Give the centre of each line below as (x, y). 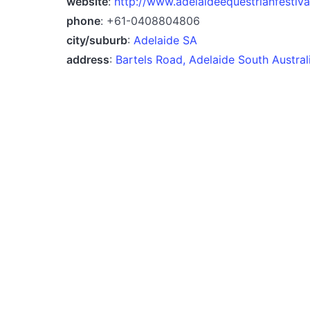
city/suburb (97, 40)
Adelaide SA (165, 40)
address (88, 59)
